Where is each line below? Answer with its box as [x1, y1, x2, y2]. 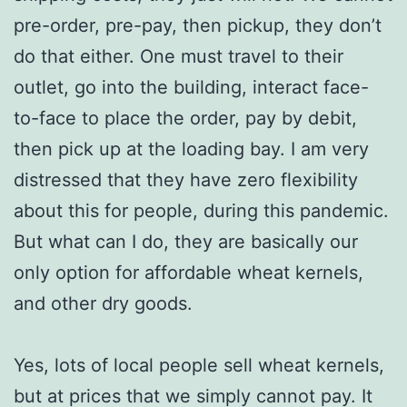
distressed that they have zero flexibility [14, 168, 358, 191]
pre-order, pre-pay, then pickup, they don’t [14, 14, 382, 36]
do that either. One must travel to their [14, 45, 343, 67]
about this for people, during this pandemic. [14, 199, 389, 222]
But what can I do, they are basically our [14, 230, 358, 253]
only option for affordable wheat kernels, [14, 261, 363, 283]
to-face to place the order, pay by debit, [14, 106, 357, 129]
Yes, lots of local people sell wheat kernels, [14, 353, 384, 376]
